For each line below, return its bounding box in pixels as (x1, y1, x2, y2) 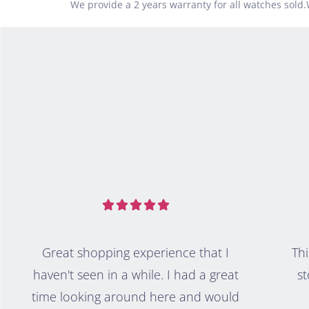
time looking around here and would (32, 288, 240, 305)
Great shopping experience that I (42, 244, 230, 261)
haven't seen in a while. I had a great (32, 266, 239, 283)
